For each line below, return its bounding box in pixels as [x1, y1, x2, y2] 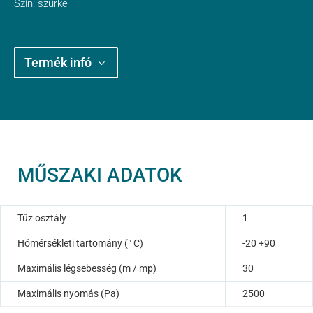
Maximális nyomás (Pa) [17, 287, 119, 299]
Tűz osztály [17, 212, 66, 224]
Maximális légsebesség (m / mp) [17, 262, 156, 274]
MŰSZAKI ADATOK [17, 163, 182, 187]
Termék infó [24, 54, 92, 70]
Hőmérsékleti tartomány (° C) [17, 237, 143, 249]
